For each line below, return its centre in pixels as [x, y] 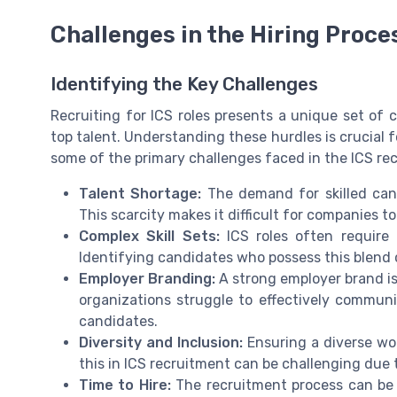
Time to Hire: [125, 385]
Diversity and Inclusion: [161, 343]
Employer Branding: [147, 279]
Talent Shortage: [140, 194]
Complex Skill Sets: [149, 237]
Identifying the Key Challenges [184, 85]
